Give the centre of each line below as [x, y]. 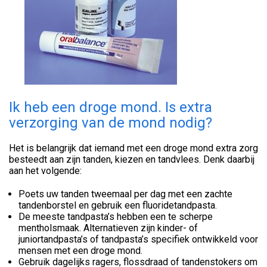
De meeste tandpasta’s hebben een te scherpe [116, 217]
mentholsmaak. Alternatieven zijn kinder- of [108, 228]
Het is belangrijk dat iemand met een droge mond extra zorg [133, 148]
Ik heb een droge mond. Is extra [111, 108]
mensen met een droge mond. [80, 251]
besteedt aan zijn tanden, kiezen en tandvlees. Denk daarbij [132, 160]
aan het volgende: [45, 171]
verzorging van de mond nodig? [111, 123]
